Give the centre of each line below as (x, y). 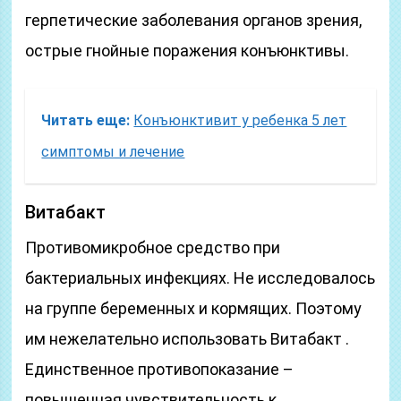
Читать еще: (86, 120)
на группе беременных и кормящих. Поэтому (194, 308)
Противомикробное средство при (153, 247)
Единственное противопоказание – (160, 369)
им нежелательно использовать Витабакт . (188, 339)
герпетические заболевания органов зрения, (194, 20)
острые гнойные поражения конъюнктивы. (188, 51)
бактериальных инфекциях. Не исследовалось (200, 278)
